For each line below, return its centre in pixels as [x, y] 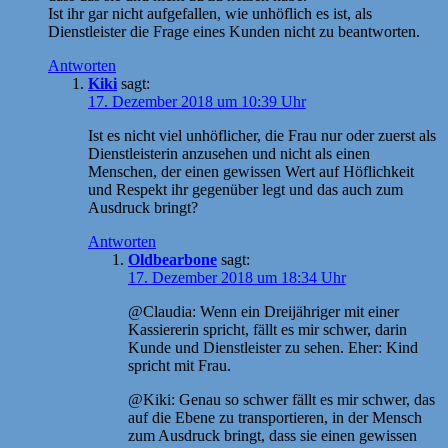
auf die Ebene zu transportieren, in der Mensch [275, 417]
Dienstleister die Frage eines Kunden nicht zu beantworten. [234, 31]
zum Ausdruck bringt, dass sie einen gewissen [272, 435]
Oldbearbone [172, 259]
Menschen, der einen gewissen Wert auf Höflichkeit [251, 171]
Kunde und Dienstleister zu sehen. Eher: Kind [273, 347]
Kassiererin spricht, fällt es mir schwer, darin [267, 329]
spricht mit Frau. [179, 365]
